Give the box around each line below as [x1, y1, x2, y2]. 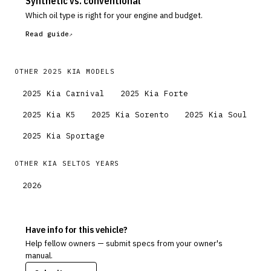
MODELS [81, 67, 115, 76]
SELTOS [62, 159, 91, 168]
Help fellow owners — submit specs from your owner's [25, 238, 223, 249]
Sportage [66, 131, 105, 140]
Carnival [66, 88, 105, 98]
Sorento [135, 109, 169, 119]
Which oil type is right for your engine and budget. [25, 10, 203, 21]
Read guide [25, 30, 70, 38]
